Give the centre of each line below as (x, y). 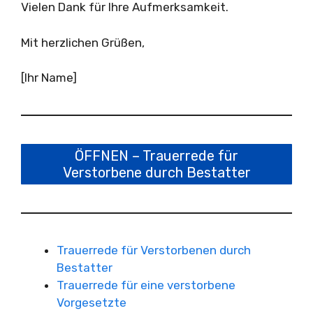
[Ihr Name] (49, 78)
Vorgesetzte (92, 303)
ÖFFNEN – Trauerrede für (156, 156)
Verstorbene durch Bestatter (156, 173)
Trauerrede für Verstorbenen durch (154, 250)
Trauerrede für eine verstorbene (146, 285)
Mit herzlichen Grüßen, (83, 42)
